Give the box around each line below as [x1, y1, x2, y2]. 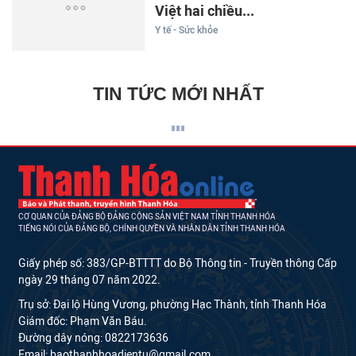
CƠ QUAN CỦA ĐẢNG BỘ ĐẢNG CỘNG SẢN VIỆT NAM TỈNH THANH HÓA [18, 211, 276, 222]
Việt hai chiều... [154, 2, 254, 21]
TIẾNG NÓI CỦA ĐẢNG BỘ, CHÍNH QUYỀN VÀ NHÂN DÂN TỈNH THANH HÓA [18, 222, 285, 234]
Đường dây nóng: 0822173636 [18, 331, 168, 345]
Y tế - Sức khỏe [154, 25, 218, 37]
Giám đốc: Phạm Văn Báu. [18, 314, 147, 328]
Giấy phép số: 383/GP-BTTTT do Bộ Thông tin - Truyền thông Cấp [18, 256, 337, 270]
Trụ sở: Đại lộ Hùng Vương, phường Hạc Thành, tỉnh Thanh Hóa [18, 297, 327, 311]
